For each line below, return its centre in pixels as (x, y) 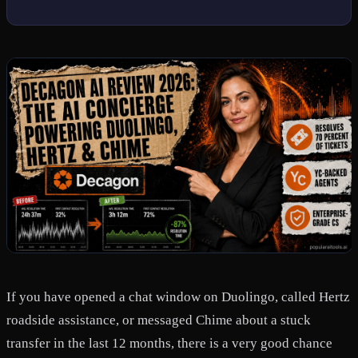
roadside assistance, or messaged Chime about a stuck (159, 320)
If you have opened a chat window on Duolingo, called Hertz (178, 296)
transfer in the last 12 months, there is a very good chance (169, 343)
